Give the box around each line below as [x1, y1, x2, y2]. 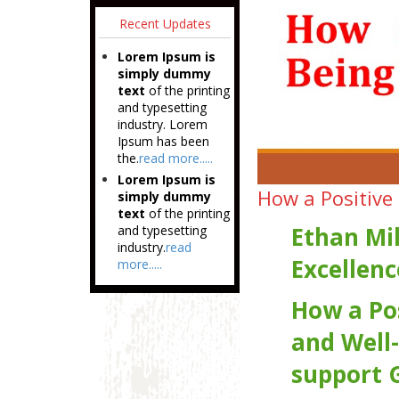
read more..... [138, 149, 213, 167]
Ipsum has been [117, 132, 209, 150]
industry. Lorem [117, 115, 208, 133]
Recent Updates [118, 14, 211, 32]
